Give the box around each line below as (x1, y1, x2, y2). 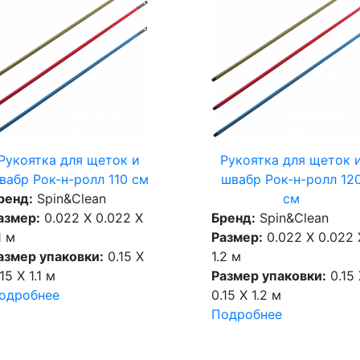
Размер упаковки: (211, 268, 326, 284)
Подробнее (211, 306, 282, 323)
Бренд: (211, 210, 256, 227)
